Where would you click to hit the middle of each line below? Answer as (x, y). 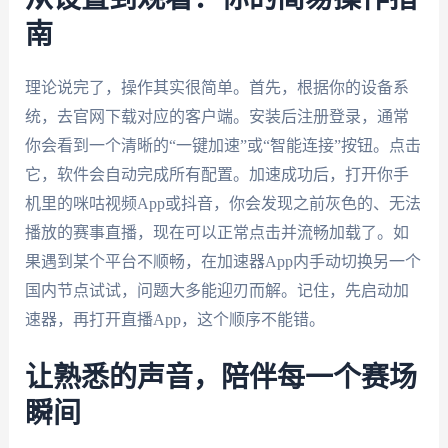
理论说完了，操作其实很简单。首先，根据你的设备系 (216, 87)
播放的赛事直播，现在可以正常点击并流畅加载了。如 (216, 232)
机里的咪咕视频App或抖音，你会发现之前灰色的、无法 (222, 203)
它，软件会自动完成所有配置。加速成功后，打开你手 (216, 174)
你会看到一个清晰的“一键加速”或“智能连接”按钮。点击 (222, 145)
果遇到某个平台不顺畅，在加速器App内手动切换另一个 (222, 261)
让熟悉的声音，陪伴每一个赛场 (220, 377)
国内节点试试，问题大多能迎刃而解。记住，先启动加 (216, 290)
